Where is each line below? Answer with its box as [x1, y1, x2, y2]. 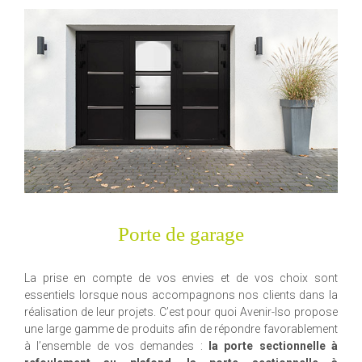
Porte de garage [118, 222, 244, 245]
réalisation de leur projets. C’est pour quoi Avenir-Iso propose [24, 305, 338, 318]
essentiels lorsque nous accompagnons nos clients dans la [24, 288, 338, 301]
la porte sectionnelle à [208, 339, 338, 352]
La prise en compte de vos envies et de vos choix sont [24, 271, 338, 284]
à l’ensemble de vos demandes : [24, 339, 208, 352]
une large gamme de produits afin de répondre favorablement [24, 322, 338, 335]
